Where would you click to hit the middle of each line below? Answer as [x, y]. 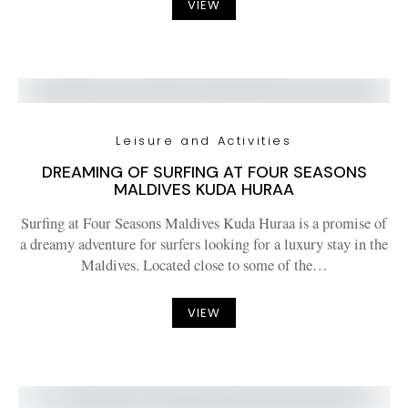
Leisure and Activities [204, 141]
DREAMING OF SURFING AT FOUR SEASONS [204, 172]
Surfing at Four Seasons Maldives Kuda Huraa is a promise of [204, 223]
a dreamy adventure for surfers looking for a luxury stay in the [204, 244]
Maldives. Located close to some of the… [204, 265]
